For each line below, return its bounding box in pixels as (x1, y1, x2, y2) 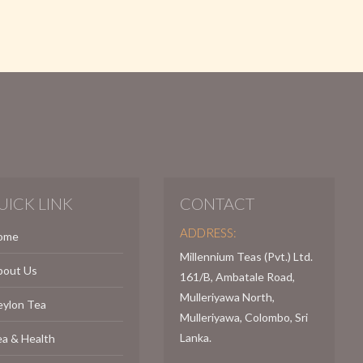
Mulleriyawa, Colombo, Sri (179, 310, 308, 324)
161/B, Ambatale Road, (179, 269, 295, 284)
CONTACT (179, 193, 254, 213)
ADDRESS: (179, 224, 237, 240)
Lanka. (179, 330, 211, 344)
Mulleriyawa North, (179, 289, 275, 304)
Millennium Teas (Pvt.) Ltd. (179, 249, 313, 263)
